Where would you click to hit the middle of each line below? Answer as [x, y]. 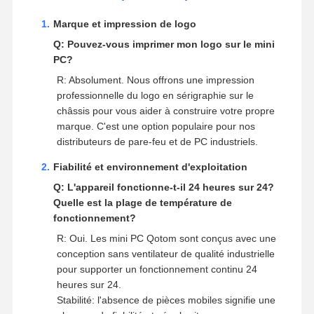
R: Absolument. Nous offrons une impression [155, 80]
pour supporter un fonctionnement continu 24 [157, 269]
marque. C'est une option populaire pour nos [156, 126]
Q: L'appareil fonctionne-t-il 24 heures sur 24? [163, 187]
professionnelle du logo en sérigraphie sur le [155, 95]
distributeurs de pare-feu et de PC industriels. [157, 141]
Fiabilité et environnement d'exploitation [150, 166]
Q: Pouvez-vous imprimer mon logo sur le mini [164, 44]
